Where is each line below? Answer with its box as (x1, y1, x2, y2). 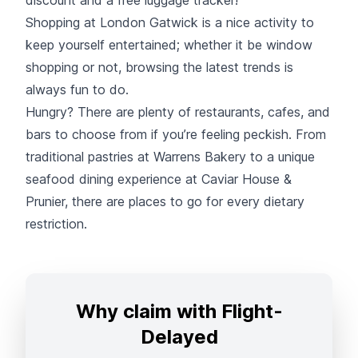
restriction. (26, 215, 87, 232)
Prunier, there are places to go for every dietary (26, 193, 304, 209)
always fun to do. (26, 81, 129, 97)
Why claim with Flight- (75, 299, 283, 323)
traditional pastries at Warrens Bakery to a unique (26, 148, 315, 165)
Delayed (140, 324, 218, 348)
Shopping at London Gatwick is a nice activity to (26, 14, 314, 30)
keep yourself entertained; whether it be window (26, 36, 312, 53)
